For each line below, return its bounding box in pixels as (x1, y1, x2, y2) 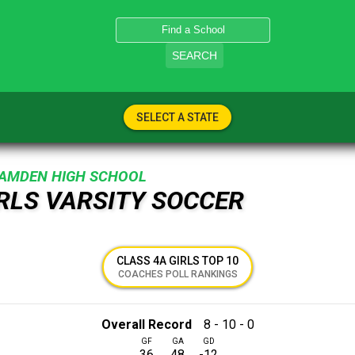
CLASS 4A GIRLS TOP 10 (116, 254, 239, 267)
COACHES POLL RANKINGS (117, 268, 238, 280)
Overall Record (101, 316, 192, 332)
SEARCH (172, 48, 218, 62)
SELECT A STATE (136, 110, 219, 124)
